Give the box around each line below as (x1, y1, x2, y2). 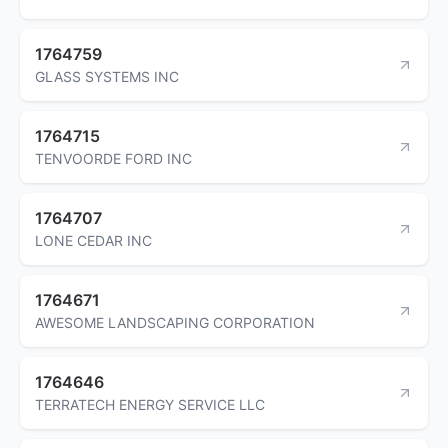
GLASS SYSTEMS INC (35, 67, 179, 85)
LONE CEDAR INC (35, 231, 152, 249)
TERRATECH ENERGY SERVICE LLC (35, 395, 265, 413)
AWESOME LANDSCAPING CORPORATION (35, 313, 315, 331)
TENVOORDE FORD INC (35, 149, 192, 167)
